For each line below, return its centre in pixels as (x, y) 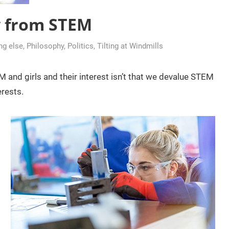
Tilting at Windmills (130, 46)
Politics (81, 46)
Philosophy (45, 46)
